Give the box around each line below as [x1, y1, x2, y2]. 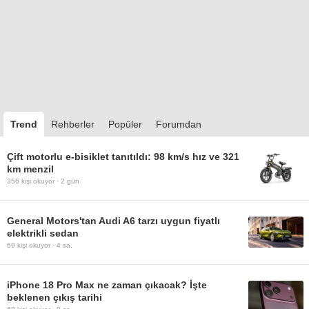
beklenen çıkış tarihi [7, 291, 102, 303]
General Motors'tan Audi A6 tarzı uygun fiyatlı [7, 215, 220, 226]
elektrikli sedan [7, 227, 79, 239]
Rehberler [51, 118, 94, 130]
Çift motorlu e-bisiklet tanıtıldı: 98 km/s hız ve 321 [7, 150, 239, 162]
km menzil [7, 163, 54, 175]
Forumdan [156, 118, 201, 130]
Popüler [108, 118, 142, 130]
